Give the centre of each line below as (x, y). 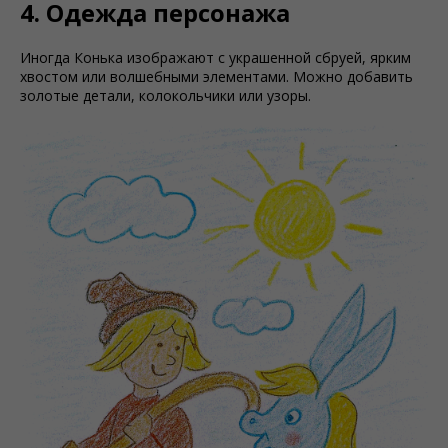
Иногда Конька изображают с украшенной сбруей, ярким (215, 57)
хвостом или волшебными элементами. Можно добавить (216, 76)
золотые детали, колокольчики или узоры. (165, 95)
